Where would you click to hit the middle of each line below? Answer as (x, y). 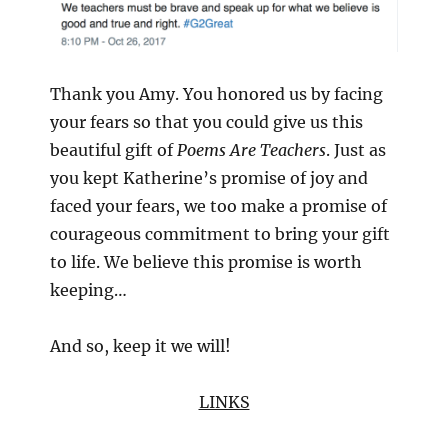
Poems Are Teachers (251, 149)
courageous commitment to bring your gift (220, 233)
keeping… (88, 289)
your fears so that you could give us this (206, 121)
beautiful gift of (113, 149)
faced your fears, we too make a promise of (218, 205)
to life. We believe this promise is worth (206, 261)
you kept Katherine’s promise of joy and (209, 177)
